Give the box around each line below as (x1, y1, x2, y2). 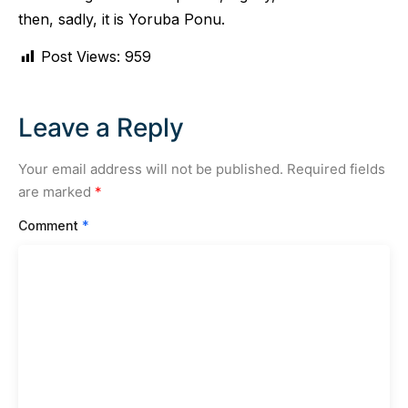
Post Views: (41, 46, 120, 66)
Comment (18, 218, 82, 234)
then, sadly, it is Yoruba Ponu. (18, 9, 225, 28)
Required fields (287, 159, 385, 178)
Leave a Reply (18, 111, 184, 143)
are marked (18, 182, 95, 200)
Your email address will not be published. (18, 159, 283, 178)
